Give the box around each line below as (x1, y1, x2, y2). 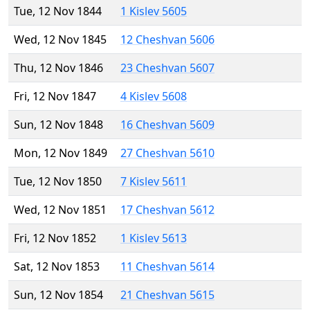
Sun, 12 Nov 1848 (14, 117, 103, 133)
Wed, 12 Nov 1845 (14, 32, 107, 48)
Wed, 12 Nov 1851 (14, 202, 107, 218)
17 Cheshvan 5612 (120, 202, 215, 218)
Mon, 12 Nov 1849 (14, 145, 107, 161)
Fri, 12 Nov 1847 (14, 89, 96, 104)
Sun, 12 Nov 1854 (14, 287, 103, 303)
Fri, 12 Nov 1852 (14, 230, 96, 246)
